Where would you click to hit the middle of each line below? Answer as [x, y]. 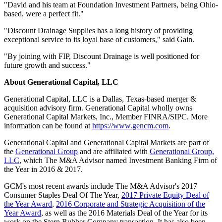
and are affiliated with [114, 152]
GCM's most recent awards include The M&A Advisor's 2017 [101, 186]
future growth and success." [47, 65]
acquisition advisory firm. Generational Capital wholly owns [98, 108]
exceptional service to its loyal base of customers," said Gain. [99, 40]
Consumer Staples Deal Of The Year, [63, 195]
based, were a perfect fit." [44, 14]
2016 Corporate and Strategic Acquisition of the [131, 204]
